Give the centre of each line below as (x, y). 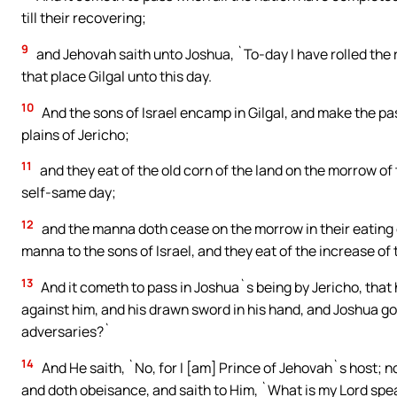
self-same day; (69, 193)
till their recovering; (84, 17)
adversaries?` (66, 332)
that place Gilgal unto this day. (117, 76)
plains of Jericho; (75, 134)
